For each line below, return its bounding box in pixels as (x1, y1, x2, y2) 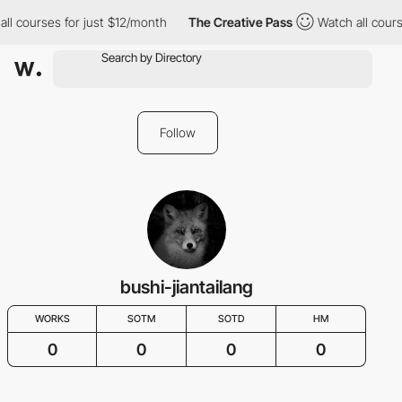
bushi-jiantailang (120, 276, 253, 298)
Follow (160, 125, 196, 140)
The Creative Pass (185, 14, 290, 30)
